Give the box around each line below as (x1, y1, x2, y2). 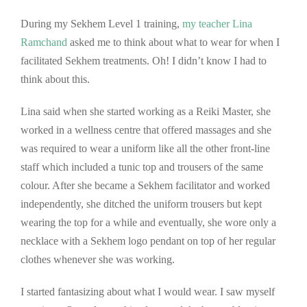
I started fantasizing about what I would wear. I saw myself (21, 286, 275, 298)
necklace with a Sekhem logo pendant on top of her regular (21, 235, 275, 247)
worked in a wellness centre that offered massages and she (21, 124, 271, 136)
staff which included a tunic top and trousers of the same (21, 161, 263, 173)
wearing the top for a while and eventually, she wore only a (21, 217, 276, 229)
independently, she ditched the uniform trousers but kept (21, 198, 262, 210)
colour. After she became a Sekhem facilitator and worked (21, 180, 270, 192)
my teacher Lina (182, 18, 252, 30)
